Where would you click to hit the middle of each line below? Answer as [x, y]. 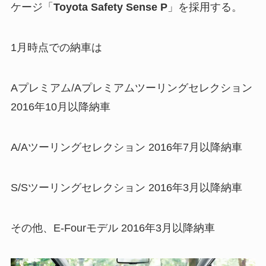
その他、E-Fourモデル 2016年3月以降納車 [113, 228]
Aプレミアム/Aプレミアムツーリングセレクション [131, 88]
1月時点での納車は [56, 48]
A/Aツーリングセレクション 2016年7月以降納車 [126, 147]
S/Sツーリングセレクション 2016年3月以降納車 [126, 187]
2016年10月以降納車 [60, 107]
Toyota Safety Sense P [110, 7]
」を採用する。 [205, 7]
